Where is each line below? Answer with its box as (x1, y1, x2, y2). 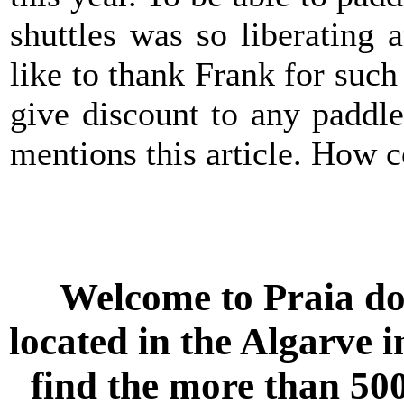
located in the (9, 319, 240, 363)
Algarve (240, 319, 372, 363)
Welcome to (60, 275, 263, 318)
